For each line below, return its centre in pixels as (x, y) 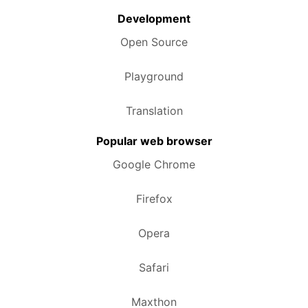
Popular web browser (154, 141)
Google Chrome (154, 164)
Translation (154, 110)
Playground (154, 76)
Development (154, 18)
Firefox (154, 198)
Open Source (154, 42)
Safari (154, 267)
